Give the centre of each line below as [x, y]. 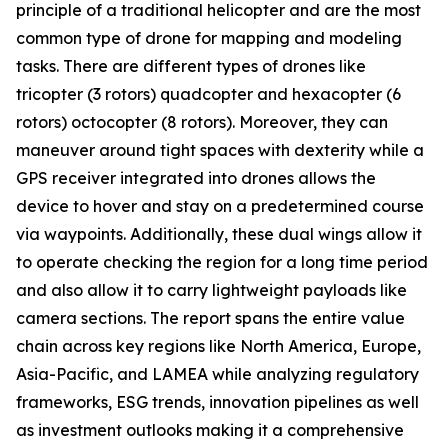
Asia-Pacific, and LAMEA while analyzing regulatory [217, 374]
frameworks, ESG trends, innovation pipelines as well [217, 402]
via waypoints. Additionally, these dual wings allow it [219, 234]
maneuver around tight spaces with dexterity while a [220, 150]
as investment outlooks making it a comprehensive [210, 430]
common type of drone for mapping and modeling [209, 38]
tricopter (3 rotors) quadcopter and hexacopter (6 [208, 94]
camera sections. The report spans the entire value [210, 318]
